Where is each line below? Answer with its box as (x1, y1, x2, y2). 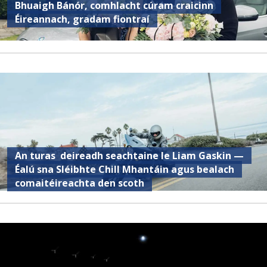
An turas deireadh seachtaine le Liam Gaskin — (15, 148, 244, 162)
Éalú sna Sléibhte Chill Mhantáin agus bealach (15, 162, 235, 176)
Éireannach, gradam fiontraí (15, 12, 150, 26)
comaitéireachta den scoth (15, 176, 145, 190)
